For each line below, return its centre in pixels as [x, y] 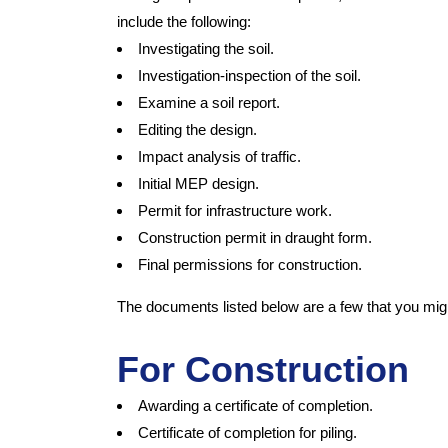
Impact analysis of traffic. [219, 156]
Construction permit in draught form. [255, 237]
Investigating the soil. [206, 48]
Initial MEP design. [198, 183]
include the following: [184, 21]
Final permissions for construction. [250, 264]
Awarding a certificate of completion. [255, 405]
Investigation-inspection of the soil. [249, 75]
